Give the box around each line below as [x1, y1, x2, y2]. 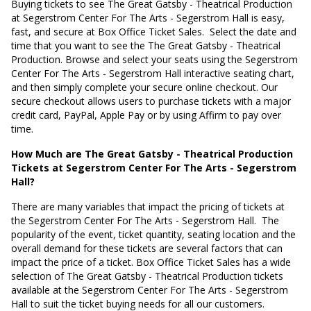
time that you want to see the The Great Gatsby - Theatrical [11, 39, 280, 52]
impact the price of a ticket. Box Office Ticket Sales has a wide [11, 255, 291, 269]
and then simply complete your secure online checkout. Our [11, 81, 278, 94]
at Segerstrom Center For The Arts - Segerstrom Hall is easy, [11, 11, 285, 24]
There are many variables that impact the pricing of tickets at [11, 200, 285, 213]
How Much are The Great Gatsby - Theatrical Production [11, 147, 293, 160]
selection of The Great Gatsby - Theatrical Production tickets [11, 269, 283, 283]
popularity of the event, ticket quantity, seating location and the [11, 228, 296, 241]
